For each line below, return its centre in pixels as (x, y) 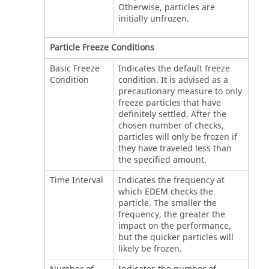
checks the (190, 192)
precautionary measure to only (180, 91)
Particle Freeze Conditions (102, 47)
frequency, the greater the (171, 214)
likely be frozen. (150, 249)
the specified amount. (162, 160)
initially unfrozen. (153, 19)
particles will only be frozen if (177, 137)
